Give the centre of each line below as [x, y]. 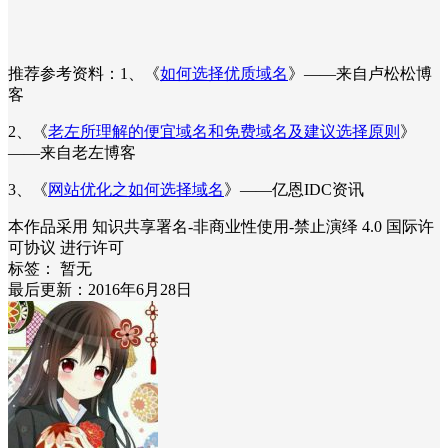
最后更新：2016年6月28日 [100, 289]
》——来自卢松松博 [360, 73]
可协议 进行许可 [66, 247]
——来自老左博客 [72, 152]
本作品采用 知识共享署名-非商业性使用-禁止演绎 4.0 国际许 [221, 226]
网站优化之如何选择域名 [136, 189]
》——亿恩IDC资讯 [294, 189]
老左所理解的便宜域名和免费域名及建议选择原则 [224, 131]
